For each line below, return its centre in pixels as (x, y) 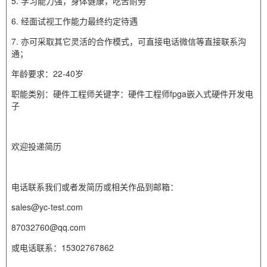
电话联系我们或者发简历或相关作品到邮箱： (95, 187)
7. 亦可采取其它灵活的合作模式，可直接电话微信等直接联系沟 (129, 41)
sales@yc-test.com (47, 207)
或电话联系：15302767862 (63, 247)
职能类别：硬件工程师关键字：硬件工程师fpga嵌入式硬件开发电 (132, 94)
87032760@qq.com (49, 227)
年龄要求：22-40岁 (47, 73)
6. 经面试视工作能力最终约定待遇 (74, 21)
